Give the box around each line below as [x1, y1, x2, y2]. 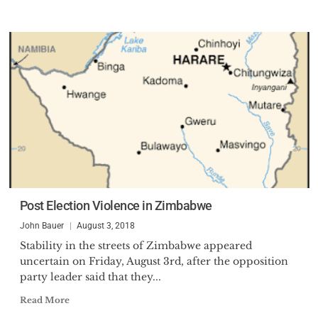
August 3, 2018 [76, 221, 135, 231]
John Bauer [19, 221, 64, 231]
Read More [19, 295, 70, 305]
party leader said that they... [19, 270, 161, 283]
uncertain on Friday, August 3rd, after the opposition [19, 255, 288, 268]
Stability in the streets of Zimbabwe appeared [19, 239, 252, 252]
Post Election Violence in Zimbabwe [19, 198, 212, 213]
